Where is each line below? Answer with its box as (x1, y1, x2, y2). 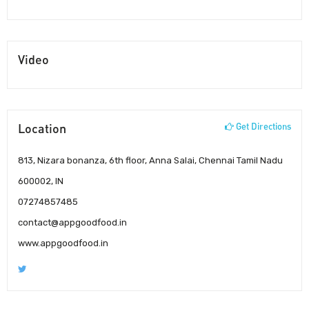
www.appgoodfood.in (18, 237, 108, 248)
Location (18, 120, 66, 136)
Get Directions (234, 120, 291, 132)
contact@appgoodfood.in (18, 217, 127, 228)
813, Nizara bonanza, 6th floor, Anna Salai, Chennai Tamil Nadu (18, 154, 283, 166)
